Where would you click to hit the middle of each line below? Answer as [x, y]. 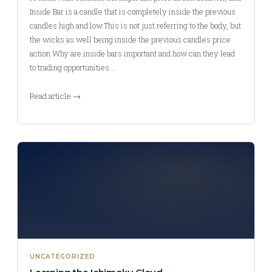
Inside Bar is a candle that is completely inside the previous [133, 12]
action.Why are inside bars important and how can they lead [132, 53]
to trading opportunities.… [73, 67]
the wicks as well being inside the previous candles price [130, 39]
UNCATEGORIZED [63, 257]
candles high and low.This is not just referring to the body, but [135, 25]
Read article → [55, 96]
